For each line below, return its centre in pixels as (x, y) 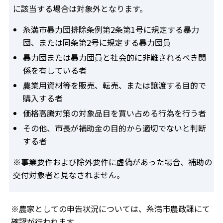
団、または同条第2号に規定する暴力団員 (97, 42)
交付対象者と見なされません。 (69, 174)
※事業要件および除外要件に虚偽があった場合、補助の (112, 162)
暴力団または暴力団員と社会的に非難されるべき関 (114, 57)
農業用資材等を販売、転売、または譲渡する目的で (114, 85)
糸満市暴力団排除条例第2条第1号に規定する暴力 (111, 29)
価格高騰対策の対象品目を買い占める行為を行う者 (114, 113)
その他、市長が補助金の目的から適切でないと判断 (114, 128)
